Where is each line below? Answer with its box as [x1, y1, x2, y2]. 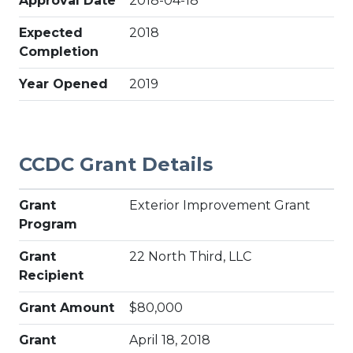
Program [19, 217, 77, 232]
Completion [19, 44, 98, 59]
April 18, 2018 [129, 333, 210, 347]
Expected [19, 25, 83, 40]
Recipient [19, 268, 84, 283]
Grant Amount [19, 300, 114, 315]
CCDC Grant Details [19, 153, 213, 176]
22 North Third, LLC [129, 249, 251, 264]
